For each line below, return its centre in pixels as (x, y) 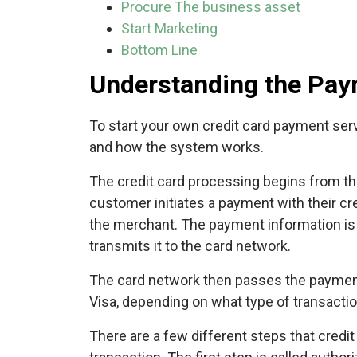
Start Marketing (169, 28)
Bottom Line (159, 49)
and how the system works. (177, 147)
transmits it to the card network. (190, 245)
